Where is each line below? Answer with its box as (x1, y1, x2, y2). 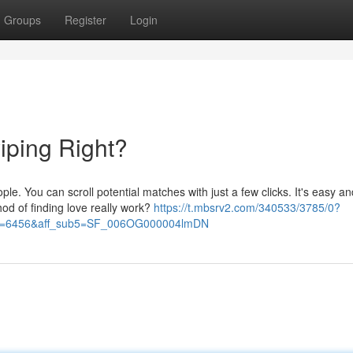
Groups (4, 12, 41, 28)
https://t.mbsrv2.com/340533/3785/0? (154, 199, 340, 215)
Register (65, 12, 106, 28)
